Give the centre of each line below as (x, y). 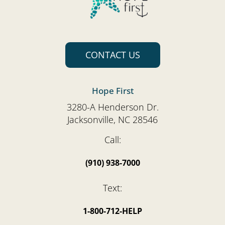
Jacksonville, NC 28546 (113, 120)
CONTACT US (113, 55)
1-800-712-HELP (113, 211)
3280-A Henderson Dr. (113, 107)
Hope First (113, 91)
